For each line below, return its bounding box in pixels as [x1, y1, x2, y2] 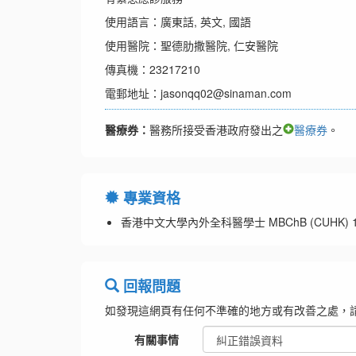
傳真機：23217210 [105, 61, 200, 78]
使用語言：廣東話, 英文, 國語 [105, 14, 251, 30]
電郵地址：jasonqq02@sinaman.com [105, 85, 292, 102]
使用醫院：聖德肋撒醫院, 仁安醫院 [105, 37, 278, 54]
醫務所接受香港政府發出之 [149, 122, 283, 138]
